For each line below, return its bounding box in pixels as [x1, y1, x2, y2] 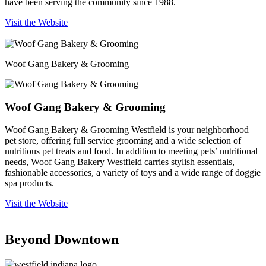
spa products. [5, 178, 54, 189]
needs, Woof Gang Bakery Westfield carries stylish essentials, [5, 157, 235, 167]
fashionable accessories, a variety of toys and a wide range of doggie [5, 167, 261, 178]
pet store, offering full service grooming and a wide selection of [5, 135, 241, 146]
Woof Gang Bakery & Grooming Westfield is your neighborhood [5, 125, 249, 135]
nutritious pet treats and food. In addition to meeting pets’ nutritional [5, 146, 258, 157]
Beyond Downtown [5, 232, 119, 248]
